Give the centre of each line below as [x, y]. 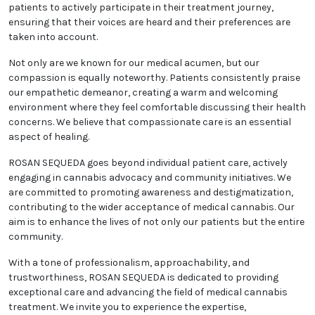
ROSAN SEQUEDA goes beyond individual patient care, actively [148, 163]
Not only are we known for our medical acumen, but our [134, 63]
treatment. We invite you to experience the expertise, [127, 307]
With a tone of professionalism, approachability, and [129, 263]
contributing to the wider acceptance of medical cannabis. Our [152, 207]
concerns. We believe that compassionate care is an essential [150, 122]
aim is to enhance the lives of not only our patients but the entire [156, 222]
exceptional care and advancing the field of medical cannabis [148, 292]
